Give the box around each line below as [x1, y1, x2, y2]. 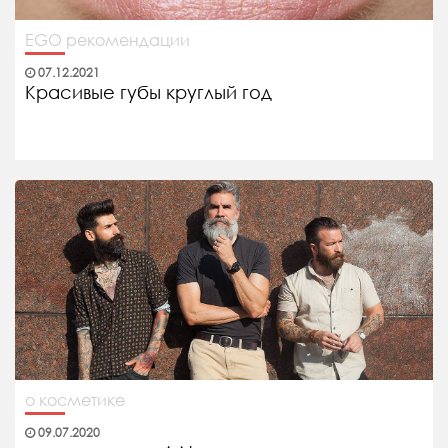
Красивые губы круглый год [25, 80, 272, 105]
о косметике [25, 389, 125, 411]
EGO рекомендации [25, 29, 190, 51]
